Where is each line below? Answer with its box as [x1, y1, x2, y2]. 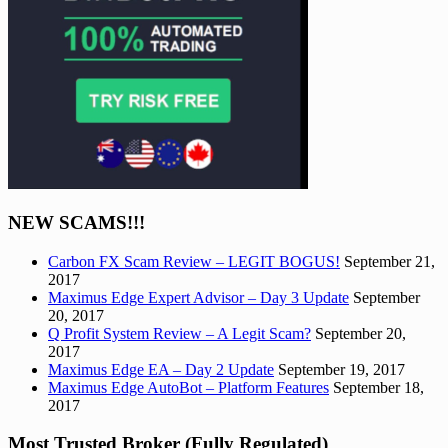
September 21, [344, 252, 435, 270]
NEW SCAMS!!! [8, 211, 145, 233]
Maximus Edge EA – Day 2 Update [48, 360, 274, 378]
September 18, [333, 378, 424, 396]
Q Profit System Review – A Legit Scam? [48, 324, 311, 342]
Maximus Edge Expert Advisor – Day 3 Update [48, 288, 349, 306]
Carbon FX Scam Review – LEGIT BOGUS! [48, 252, 340, 270]
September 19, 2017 [278, 360, 405, 378]
